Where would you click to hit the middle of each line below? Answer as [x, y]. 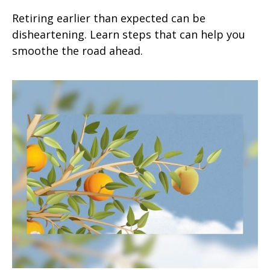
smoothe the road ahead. [77, 50]
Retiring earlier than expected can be [109, 18]
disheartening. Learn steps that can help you [129, 34]
